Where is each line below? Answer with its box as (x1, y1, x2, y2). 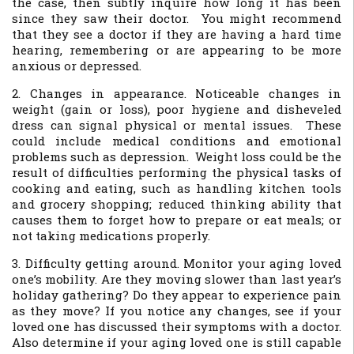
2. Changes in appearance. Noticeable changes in (12, 85, 341, 101)
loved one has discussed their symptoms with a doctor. (12, 318, 341, 334)
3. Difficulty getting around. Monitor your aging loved (12, 255, 341, 271)
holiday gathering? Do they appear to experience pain (12, 287, 341, 303)
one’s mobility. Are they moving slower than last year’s (12, 271, 341, 287)
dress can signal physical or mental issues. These (12, 117, 341, 133)
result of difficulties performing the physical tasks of (12, 164, 341, 180)
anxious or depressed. (12, 58, 141, 73)
